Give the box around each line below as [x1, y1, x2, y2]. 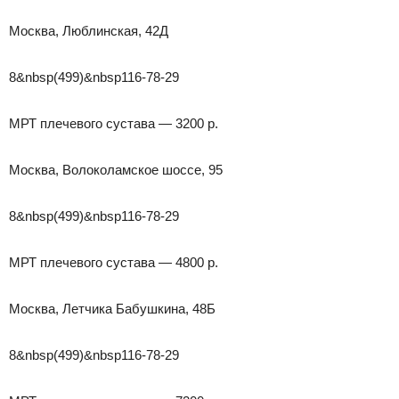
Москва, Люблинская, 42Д [9, 22, 168, 38]
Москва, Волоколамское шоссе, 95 [9, 161, 223, 177]
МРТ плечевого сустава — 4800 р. [9, 254, 218, 270]
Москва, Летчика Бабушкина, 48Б [9, 300, 216, 316]
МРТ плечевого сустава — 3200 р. [9, 115, 218, 131]
